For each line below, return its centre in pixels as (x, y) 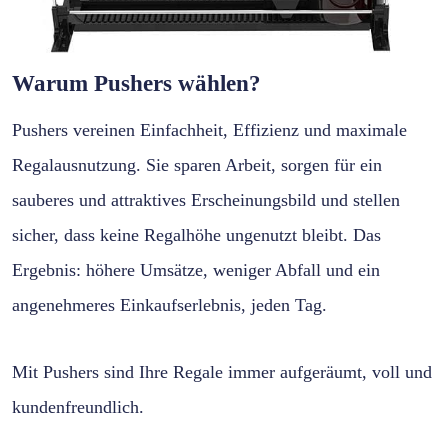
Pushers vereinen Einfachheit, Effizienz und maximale (209, 129)
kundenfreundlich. (78, 406)
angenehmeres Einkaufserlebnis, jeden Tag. (169, 304)
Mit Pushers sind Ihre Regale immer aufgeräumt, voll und (222, 371)
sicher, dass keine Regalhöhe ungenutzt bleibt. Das (196, 234)
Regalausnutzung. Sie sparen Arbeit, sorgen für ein (197, 164)
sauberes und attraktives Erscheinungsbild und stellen (206, 199)
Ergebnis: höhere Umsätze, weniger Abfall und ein (196, 269)
